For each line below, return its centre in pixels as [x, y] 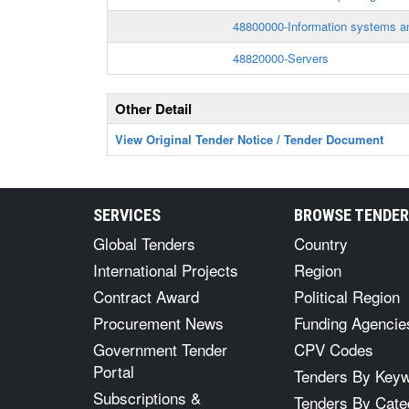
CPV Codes [334, 349]
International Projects [166, 270]
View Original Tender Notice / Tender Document [249, 139]
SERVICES [127, 215]
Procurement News [158, 323]
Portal [114, 371]
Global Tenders [144, 243]
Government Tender [160, 349]
